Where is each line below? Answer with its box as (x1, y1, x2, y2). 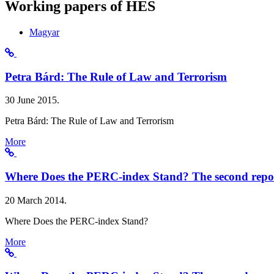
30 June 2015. (5, 95, 59, 106)
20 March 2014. (5, 194, 67, 206)
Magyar (29, 26, 59, 37)
